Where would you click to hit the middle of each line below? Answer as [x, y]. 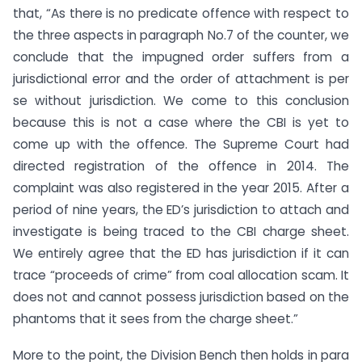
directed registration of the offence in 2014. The [181, 166]
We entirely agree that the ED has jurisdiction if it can [181, 254]
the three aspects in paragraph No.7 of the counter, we [181, 36]
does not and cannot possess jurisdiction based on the [181, 297]
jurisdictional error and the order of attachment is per [181, 79]
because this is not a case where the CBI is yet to [181, 123]
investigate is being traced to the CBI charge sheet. [181, 232]
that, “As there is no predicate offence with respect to [181, 14]
